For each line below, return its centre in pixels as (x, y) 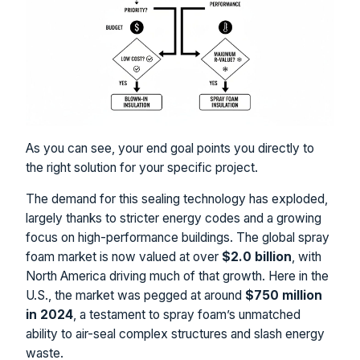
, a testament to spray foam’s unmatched (187, 315)
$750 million (284, 296)
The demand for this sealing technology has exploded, (177, 199)
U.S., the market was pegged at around (135, 296)
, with (307, 257)
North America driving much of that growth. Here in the (177, 276)
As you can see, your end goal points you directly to (170, 148)
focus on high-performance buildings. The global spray (178, 238)
